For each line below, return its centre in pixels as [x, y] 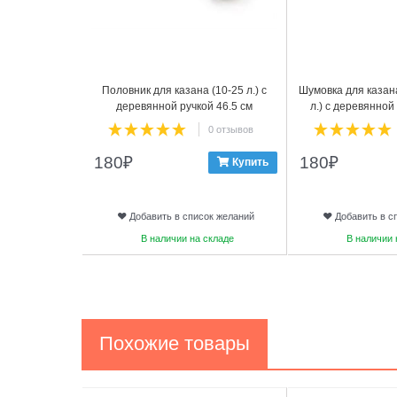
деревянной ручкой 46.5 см [184, 107]
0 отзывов [230, 129]
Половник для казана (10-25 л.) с [184, 91]
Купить [250, 163]
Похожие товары [175, 343]
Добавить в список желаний [191, 216]
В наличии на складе [187, 238]
